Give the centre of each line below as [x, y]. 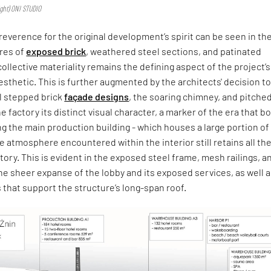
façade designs [97, 97]
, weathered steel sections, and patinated [174, 51]
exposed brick [56, 51]
